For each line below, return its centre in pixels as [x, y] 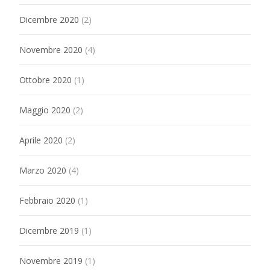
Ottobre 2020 [46, 80]
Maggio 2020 [45, 110]
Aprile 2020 [41, 140]
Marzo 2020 [43, 170]
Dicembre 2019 [49, 231]
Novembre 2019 [51, 261]
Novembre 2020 [51, 50]
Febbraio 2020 [47, 200]
